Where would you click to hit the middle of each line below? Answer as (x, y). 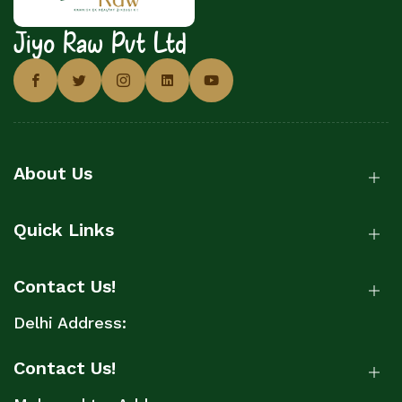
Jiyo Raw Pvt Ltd (100, 42)
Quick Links (64, 229)
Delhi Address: (70, 322)
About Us (53, 173)
